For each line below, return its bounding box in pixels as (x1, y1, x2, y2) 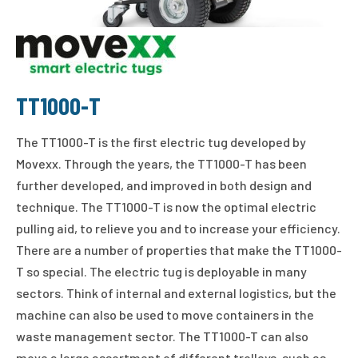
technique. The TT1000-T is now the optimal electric (16, 198, 316, 214)
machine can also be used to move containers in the (16, 306, 314, 322)
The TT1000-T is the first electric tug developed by (16, 133, 306, 149)
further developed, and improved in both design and (16, 177, 312, 193)
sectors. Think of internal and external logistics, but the (16, 284, 336, 300)
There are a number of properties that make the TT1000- (16, 241, 342, 257)
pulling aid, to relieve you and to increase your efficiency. (16, 220, 340, 236)
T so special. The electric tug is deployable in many (16, 263, 307, 279)
